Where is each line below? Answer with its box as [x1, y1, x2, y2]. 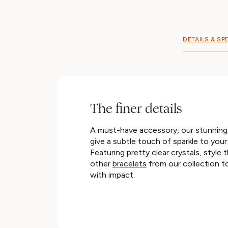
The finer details [90, 101, 182, 117]
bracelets [112, 159, 147, 169]
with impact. [90, 170, 135, 180]
